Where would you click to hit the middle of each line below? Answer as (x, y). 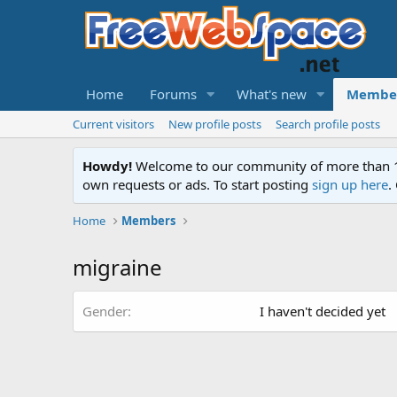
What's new (271, 94)
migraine (117, 267)
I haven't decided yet (323, 311)
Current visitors (113, 124)
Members (149, 221)
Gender (105, 311)
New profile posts (215, 124)
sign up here (350, 184)
